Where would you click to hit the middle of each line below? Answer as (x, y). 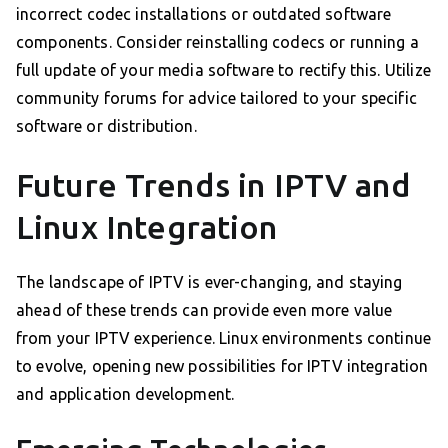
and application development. (125, 394)
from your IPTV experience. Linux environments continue (224, 338)
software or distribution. (106, 126)
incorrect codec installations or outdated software (204, 14)
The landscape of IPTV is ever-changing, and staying (209, 282)
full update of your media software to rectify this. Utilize (223, 70)
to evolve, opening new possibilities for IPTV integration (222, 366)
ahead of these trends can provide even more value (204, 310)
